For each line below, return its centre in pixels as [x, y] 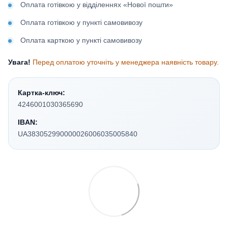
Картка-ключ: [41, 93]
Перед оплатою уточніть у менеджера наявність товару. [125, 62]
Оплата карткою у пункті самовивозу [81, 40]
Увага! [19, 62]
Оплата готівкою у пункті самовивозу [81, 23]
